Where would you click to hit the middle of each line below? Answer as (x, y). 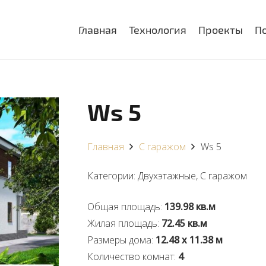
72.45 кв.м (184, 223)
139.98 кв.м (190, 207)
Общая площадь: (126, 207)
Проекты (221, 30)
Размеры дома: (121, 240)
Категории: (112, 176)
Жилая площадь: (124, 223)
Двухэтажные (167, 176)
